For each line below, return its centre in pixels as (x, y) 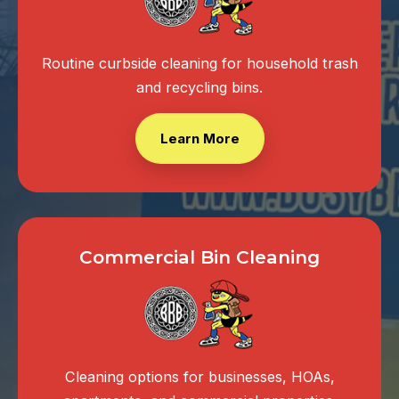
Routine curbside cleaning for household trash (199, 64)
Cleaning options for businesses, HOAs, (199, 376)
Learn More (199, 139)
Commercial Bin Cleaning (199, 257)
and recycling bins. (199, 88)
